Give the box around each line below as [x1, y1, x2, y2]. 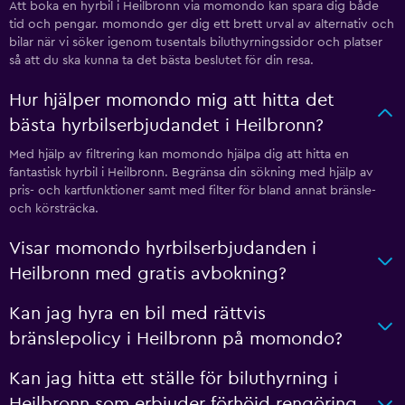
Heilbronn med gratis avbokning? [9, 265, 287, 283]
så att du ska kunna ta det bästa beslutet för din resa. [9, 54, 314, 67]
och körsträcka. [9, 202, 99, 215]
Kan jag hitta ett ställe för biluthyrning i [9, 370, 338, 388]
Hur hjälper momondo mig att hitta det [9, 91, 334, 109]
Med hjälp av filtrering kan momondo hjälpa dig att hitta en [9, 148, 349, 161]
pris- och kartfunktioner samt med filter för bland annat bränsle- [9, 184, 376, 197]
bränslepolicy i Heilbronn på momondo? [9, 330, 343, 348]
